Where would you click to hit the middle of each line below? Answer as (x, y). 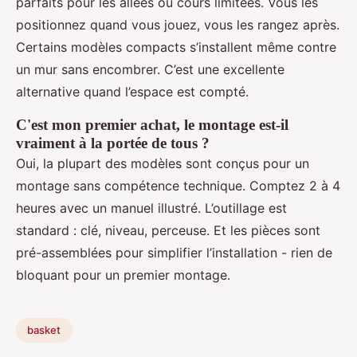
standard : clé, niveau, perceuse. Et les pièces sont (168, 230)
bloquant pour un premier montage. (123, 275)
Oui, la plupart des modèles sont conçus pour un (163, 163)
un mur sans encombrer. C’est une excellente (150, 69)
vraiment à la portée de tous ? (113, 143)
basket (44, 330)
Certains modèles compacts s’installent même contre (176, 47)
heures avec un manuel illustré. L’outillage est (151, 208)
